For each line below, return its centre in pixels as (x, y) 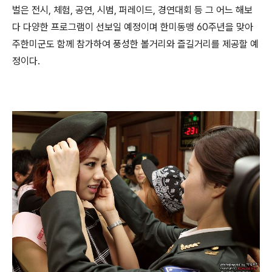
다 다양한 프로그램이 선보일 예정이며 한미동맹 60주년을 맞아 (133, 27)
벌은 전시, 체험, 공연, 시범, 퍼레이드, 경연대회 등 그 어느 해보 (132, 10)
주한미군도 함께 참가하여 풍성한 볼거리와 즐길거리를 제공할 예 (135, 44)
